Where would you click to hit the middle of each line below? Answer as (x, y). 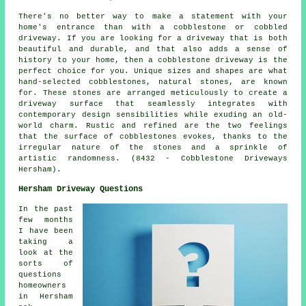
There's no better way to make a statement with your (153, 16)
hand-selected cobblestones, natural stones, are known (153, 82)
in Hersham (46, 296)
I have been (46, 231)
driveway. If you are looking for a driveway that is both (153, 38)
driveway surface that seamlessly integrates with (153, 103)
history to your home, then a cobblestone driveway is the (153, 60)
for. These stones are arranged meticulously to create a (153, 93)
